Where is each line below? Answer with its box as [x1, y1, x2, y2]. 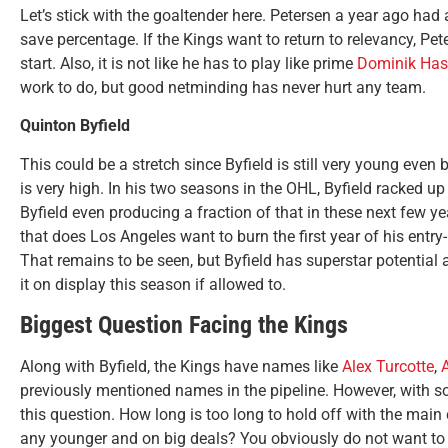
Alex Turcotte [342, 356, 434, 376]
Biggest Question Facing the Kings [20, 310, 348, 339]
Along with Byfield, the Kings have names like [20, 356, 342, 376]
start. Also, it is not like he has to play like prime [20, 53, 357, 73]
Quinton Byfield [20, 116, 130, 136]
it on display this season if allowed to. [20, 274, 286, 294]
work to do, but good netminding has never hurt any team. [20, 77, 430, 97]
